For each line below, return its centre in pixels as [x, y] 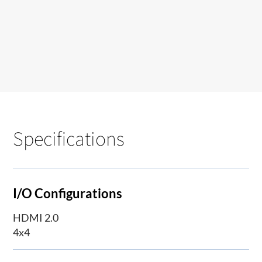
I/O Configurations [68, 193]
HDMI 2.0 [36, 217]
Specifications [69, 138]
